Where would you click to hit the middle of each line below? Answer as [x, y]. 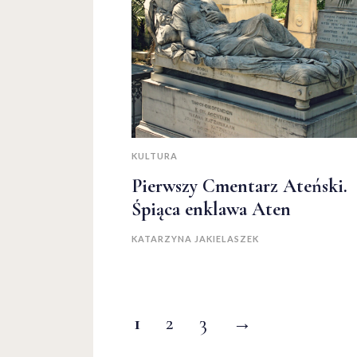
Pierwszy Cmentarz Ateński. [239, 186]
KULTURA [155, 156]
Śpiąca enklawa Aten [211, 210]
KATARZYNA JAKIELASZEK [195, 239]
